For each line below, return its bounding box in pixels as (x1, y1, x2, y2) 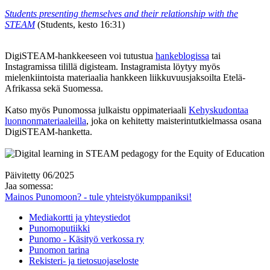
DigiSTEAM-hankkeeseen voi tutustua (5, 50, 155, 61)
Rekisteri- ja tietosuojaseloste (29, 255, 139, 266)
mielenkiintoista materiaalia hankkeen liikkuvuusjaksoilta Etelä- (5, 72, 245, 83)
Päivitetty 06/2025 (5, 169, 74, 180)
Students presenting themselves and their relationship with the (5, 8, 238, 19)
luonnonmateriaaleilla (5, 115, 86, 126)
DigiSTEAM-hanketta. (5, 126, 95, 137)
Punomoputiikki (29, 222, 90, 233)
